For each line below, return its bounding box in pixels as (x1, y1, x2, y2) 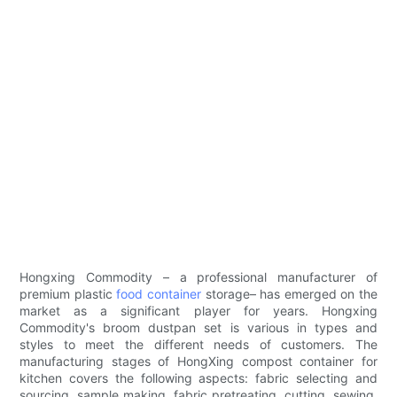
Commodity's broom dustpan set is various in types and (19, 320, 378, 336)
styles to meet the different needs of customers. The (19, 337, 378, 353)
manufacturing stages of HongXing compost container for (19, 354, 378, 370)
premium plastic (19, 286, 117, 302)
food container (116, 286, 201, 302)
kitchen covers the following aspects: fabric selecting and (19, 370, 378, 386)
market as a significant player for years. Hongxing (19, 303, 378, 319)
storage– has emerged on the (200, 286, 378, 302)
